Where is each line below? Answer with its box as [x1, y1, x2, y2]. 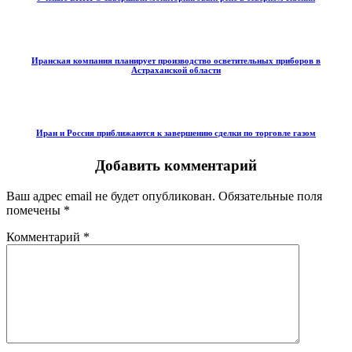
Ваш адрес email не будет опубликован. [6, 189, 215, 203]
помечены [6, 203, 64, 217]
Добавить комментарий [95, 156, 257, 174]
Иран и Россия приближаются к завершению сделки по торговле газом [36, 127, 316, 137]
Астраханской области [131, 64, 221, 75]
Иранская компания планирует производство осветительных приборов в [31, 55, 321, 65]
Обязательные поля [218, 189, 322, 203]
